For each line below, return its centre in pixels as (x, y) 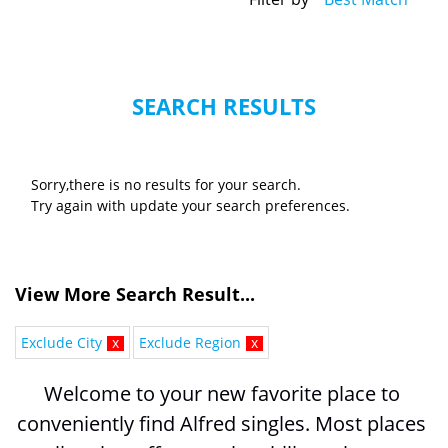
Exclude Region (190, 343)
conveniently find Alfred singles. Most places (221, 424)
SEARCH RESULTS (224, 106)
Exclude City (61, 343)
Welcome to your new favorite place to (221, 394)
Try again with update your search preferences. (190, 206)
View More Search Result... (135, 294)
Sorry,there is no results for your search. (166, 185)
